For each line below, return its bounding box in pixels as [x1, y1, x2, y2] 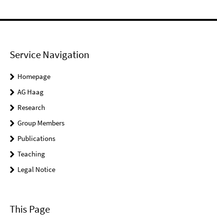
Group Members [17, 118, 64, 127]
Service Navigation [10, 47, 89, 61]
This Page [10, 202, 50, 216]
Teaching [17, 149, 45, 158]
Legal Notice [17, 164, 55, 174]
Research [17, 102, 45, 112]
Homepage [17, 71, 50, 81]
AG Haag [17, 87, 44, 96]
